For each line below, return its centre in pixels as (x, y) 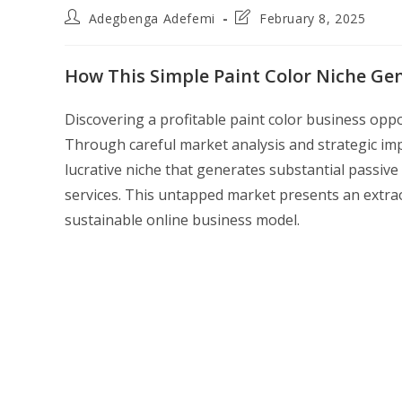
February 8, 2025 (313, 19)
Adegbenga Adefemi (152, 19)
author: (87, 34)
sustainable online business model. (182, 220)
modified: (264, 51)
